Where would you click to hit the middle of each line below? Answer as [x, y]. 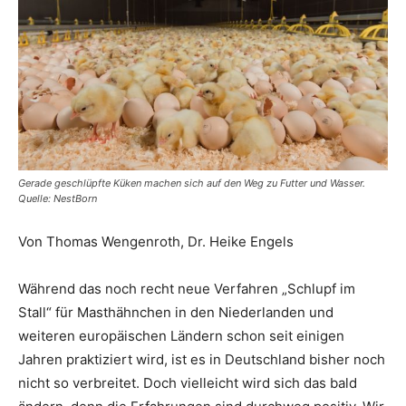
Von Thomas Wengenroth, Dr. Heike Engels [156, 241]
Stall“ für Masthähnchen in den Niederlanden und [176, 312]
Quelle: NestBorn [58, 198]
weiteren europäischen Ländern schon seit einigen [181, 335]
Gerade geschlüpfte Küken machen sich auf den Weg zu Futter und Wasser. [192, 183]
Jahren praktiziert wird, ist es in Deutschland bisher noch [202, 359]
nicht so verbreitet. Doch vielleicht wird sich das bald [188, 382]
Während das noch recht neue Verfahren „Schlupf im [187, 288]
